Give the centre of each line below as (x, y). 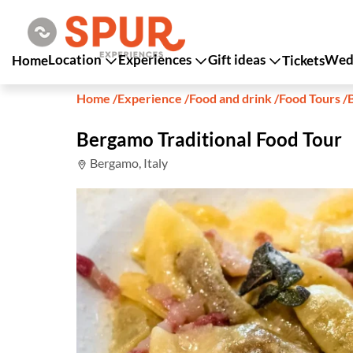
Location (76, 59)
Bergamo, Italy (128, 163)
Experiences (156, 59)
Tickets (303, 60)
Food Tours (310, 98)
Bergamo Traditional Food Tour (209, 139)
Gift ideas (238, 59)
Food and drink (232, 98)
